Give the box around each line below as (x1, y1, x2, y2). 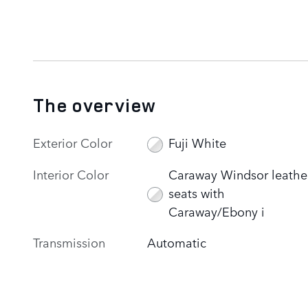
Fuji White (168, 133, 226, 152)
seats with (168, 183, 225, 201)
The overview (33, 92, 157, 118)
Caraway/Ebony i (168, 201, 265, 220)
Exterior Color (33, 133, 112, 151)
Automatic (147, 232, 207, 251)
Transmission (33, 232, 105, 251)
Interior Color (33, 164, 109, 183)
